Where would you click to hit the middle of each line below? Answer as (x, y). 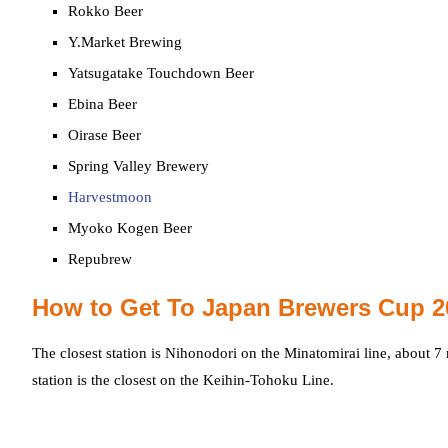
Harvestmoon (110, 197)
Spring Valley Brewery (138, 166)
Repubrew (100, 259)
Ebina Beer (102, 104)
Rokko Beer (105, 11)
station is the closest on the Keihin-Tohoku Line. (183, 380)
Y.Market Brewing (125, 42)
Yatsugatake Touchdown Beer (161, 73)
